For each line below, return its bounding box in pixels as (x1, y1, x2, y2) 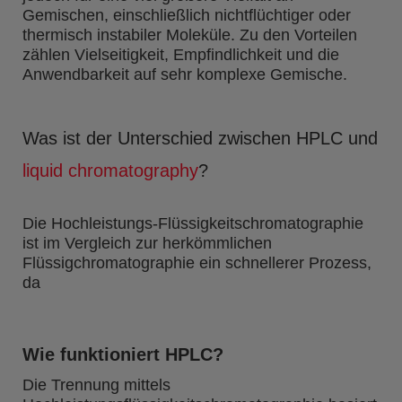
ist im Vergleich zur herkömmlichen (22, 234, 272, 252)
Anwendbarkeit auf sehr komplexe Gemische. (22, 66, 347, 83)
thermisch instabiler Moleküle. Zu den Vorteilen (22, 26, 357, 44)
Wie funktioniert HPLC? (22, 345, 223, 364)
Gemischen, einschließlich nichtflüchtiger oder (22, 6, 351, 24)
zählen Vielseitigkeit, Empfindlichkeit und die (22, 46, 339, 64)
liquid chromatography (22, 161, 198, 180)
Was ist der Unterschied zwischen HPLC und (22, 128, 378, 148)
